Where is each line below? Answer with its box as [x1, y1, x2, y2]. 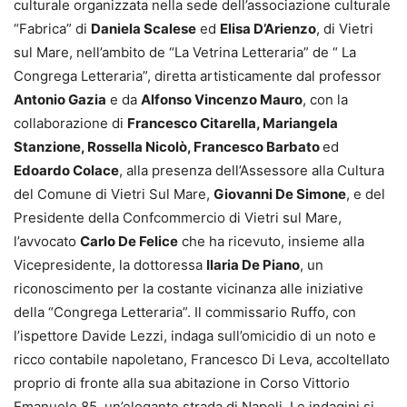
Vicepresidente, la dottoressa [14, 255, 206, 273]
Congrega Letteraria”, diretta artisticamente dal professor [14, 66, 382, 84]
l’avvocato [14, 232, 80, 250]
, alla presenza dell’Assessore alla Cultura [119, 161, 384, 179]
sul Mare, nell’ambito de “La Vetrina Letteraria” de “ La [14, 43, 356, 61]
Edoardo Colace [14, 161, 119, 179]
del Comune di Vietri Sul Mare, [14, 184, 213, 203]
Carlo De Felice [80, 232, 178, 250]
